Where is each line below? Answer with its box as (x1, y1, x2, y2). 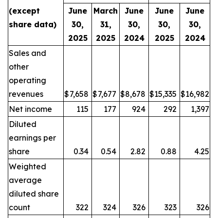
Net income (9, 104, 52, 114)
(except (9, 6, 40, 16)
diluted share (9, 189, 59, 199)
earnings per (9, 133, 56, 143)
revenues (9, 89, 43, 99)
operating (9, 75, 46, 85)
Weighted (9, 162, 46, 171)
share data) (9, 19, 56, 29)
